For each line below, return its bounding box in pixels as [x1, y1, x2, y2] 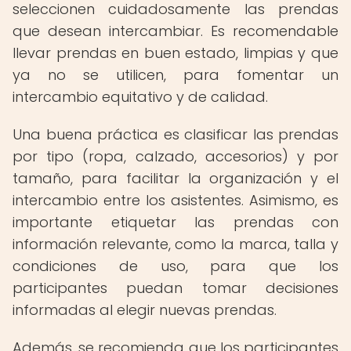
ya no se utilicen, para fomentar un [13, 65, 338, 85]
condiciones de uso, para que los [13, 256, 338, 276]
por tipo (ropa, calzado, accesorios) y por [13, 147, 338, 166]
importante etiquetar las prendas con [13, 212, 338, 232]
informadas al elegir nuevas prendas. [13, 300, 277, 320]
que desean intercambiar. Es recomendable [13, 21, 338, 41]
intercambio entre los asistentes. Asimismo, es [13, 190, 338, 210]
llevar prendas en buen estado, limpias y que [13, 43, 338, 63]
